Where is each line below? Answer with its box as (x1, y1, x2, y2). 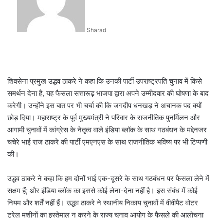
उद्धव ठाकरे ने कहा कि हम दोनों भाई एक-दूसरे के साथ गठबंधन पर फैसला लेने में (7, 174, 209, 183)
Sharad (87, 26, 106, 34)
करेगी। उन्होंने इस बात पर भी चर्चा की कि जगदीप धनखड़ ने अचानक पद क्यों (7, 101, 201, 110)
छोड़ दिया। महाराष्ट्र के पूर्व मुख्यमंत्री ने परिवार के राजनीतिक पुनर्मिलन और (7, 113, 200, 122)
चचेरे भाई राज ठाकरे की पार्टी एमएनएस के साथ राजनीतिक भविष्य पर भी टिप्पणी (7, 137, 207, 146)
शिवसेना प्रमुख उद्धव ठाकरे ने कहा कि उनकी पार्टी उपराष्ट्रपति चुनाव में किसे (7, 76, 202, 86)
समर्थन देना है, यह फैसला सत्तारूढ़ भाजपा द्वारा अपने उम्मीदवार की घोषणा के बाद (7, 89, 209, 98)
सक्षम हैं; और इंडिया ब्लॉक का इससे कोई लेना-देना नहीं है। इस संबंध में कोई (7, 186, 198, 195)
